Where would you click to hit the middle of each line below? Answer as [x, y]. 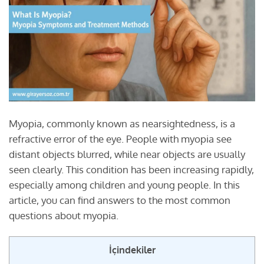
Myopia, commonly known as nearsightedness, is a [122, 123]
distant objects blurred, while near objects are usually [127, 154]
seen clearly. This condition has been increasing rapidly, [131, 169]
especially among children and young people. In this [124, 184]
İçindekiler [132, 250]
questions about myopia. [64, 215]
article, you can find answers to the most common [120, 200]
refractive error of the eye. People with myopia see [120, 138]
